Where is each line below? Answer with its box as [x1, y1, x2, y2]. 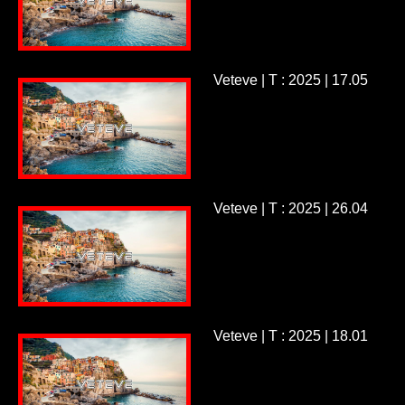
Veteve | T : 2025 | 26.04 [212, 200, 368, 216]
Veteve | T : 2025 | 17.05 [212, 72, 368, 89]
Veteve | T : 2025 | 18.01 [212, 328, 368, 344]
